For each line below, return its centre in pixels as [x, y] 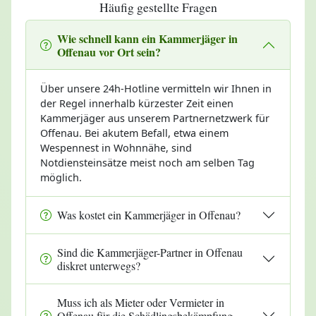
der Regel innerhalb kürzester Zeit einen [137, 103]
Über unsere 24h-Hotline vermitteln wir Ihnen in [156, 88]
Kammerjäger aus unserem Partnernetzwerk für [155, 118]
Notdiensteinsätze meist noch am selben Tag [147, 162]
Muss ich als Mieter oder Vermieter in [141, 302]
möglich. [61, 177]
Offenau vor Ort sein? [109, 51]
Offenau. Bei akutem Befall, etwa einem [134, 133]
